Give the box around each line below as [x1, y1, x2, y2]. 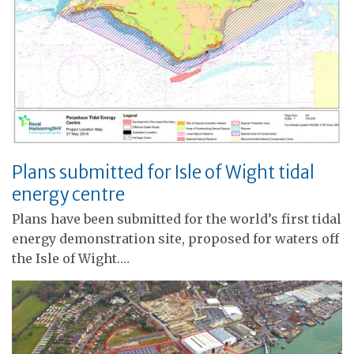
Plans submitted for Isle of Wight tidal [12, 160, 314, 183]
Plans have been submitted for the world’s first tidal [12, 210, 341, 227]
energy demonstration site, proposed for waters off [12, 230, 339, 247]
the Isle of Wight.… [12, 250, 130, 266]
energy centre [12, 183, 125, 205]
